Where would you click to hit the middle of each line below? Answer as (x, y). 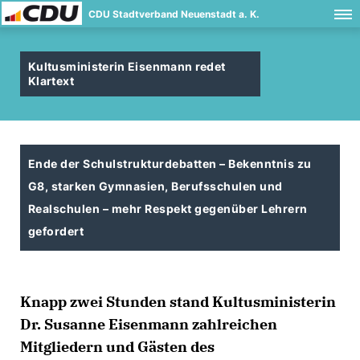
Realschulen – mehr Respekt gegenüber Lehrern (168, 209)
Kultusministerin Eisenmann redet (127, 66)
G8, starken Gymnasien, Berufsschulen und (155, 186)
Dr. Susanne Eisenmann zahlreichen (149, 324)
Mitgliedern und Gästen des (117, 347)
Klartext (51, 81)
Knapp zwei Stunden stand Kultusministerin (178, 302)
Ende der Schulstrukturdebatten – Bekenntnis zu (170, 164)
